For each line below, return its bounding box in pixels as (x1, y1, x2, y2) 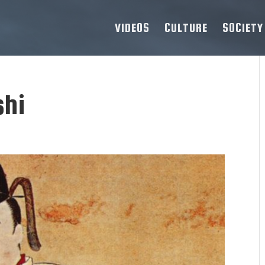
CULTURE (164, 21, 208, 34)
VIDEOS (115, 21, 150, 34)
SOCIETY (222, 21, 263, 34)
